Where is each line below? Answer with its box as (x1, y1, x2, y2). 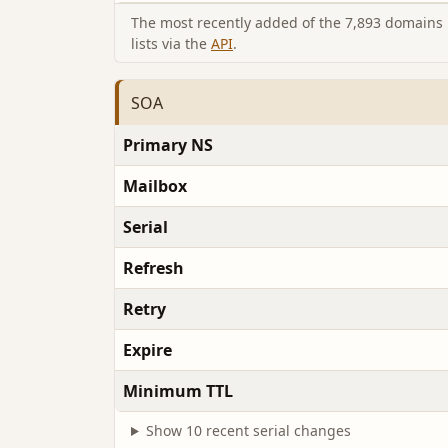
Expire (123, 339, 172, 362)
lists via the (131, 34, 211, 54)
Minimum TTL (123, 380, 233, 403)
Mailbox (123, 175, 187, 198)
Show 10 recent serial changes (145, 421, 351, 441)
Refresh (123, 257, 184, 280)
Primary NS (123, 134, 213, 157)
